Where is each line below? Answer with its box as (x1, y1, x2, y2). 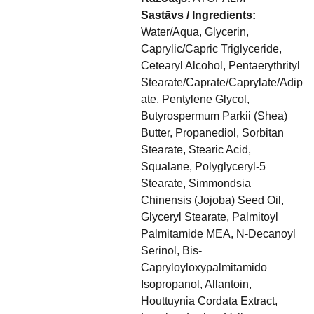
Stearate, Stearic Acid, (140, 144, 251, 156)
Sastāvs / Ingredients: (140, 9, 256, 21)
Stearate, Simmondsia (140, 177, 251, 189)
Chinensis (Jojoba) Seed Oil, (140, 194, 284, 206)
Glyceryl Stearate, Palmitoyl (140, 211, 278, 223)
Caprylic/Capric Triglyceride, (140, 43, 282, 55)
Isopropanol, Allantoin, (140, 278, 252, 290)
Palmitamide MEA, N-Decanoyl (140, 228, 296, 240)
